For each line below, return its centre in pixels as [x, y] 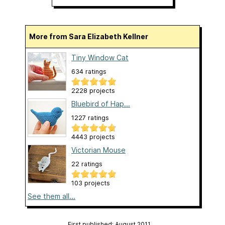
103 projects [91, 183]
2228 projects [93, 90]
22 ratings [87, 164]
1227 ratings [90, 118]
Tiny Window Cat [100, 57]
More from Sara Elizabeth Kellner [92, 36]
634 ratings [89, 71]
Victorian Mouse [98, 150]
